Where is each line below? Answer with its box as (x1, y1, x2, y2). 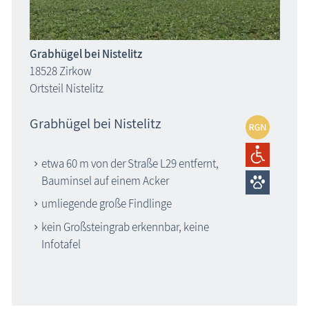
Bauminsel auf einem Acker (41, 172, 169, 188)
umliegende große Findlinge (41, 196, 172, 212)
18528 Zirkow (29, 63, 92, 79)
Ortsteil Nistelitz (29, 81, 103, 97)
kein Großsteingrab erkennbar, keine (41, 219, 209, 235)
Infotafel (41, 236, 81, 252)
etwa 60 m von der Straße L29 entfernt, (41, 155, 219, 171)
